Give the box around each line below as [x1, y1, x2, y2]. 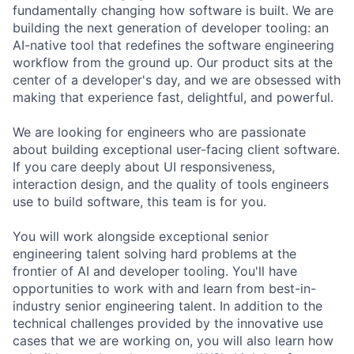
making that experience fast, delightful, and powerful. [13, 89, 333, 106]
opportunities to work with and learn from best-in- [13, 281, 316, 297]
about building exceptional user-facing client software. [13, 141, 340, 158]
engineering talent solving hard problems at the [13, 246, 296, 262]
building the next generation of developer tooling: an [13, 20, 329, 36]
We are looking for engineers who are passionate [13, 124, 306, 141]
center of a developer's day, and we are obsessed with [13, 72, 341, 88]
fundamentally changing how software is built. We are [13, 2, 333, 19]
